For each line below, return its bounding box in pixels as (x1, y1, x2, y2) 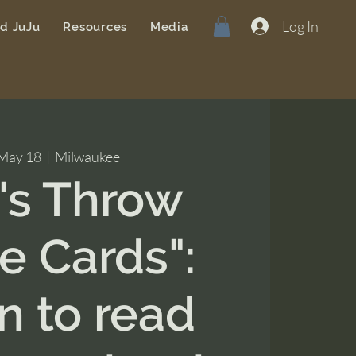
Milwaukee (55, 148, 121, 165)
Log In (281, 17, 319, 35)
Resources (63, 20, 128, 34)
